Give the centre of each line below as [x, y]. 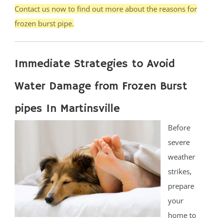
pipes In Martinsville [67, 109]
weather [182, 156]
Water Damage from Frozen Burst [101, 86]
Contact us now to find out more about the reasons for [106, 9]
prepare [181, 186]
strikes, [180, 171]
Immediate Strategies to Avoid [95, 64]
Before [179, 127]
